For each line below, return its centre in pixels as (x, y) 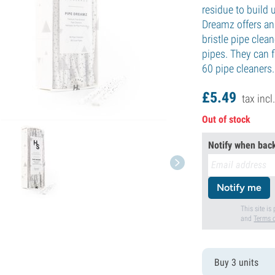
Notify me (239, 187)
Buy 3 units (237, 262)
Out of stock (227, 119)
